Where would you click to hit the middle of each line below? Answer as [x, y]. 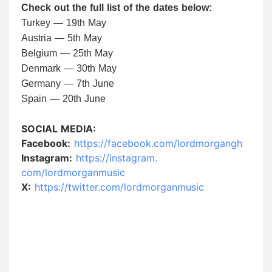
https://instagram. [117, 158]
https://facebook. [114, 144]
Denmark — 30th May [69, 69]
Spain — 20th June [63, 99]
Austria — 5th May [62, 38]
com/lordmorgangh [198, 144]
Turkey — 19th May [64, 23]
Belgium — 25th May [67, 53]
